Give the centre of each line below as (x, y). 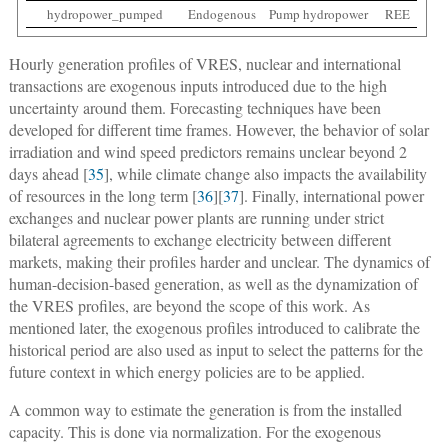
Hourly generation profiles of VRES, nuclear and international (204, 63)
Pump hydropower (318, 13)
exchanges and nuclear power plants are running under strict (196, 217)
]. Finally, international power (331, 195)
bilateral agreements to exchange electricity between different (199, 239)
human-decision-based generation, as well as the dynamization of (213, 283)
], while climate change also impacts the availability (265, 173)
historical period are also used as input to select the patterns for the (215, 349)
